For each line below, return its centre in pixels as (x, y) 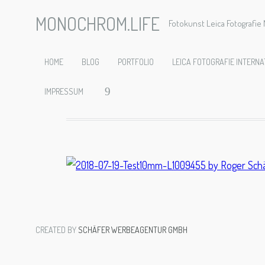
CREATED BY (57, 230)
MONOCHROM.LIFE (98, 24)
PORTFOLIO (136, 62)
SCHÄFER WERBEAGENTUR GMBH (133, 230)
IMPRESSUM (64, 91)
